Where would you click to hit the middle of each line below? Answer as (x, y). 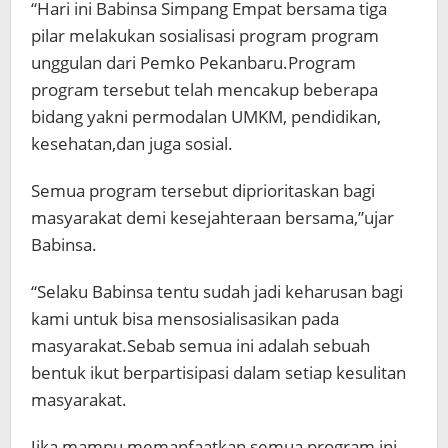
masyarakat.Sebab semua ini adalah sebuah (200, 345)
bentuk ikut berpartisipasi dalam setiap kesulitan (218, 372)
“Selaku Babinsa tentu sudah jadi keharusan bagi (217, 291)
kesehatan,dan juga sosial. (132, 143)
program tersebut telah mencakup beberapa (204, 89)
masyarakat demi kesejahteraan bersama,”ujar (212, 217)
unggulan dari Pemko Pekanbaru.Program (193, 62)
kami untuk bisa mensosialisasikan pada (185, 318)
